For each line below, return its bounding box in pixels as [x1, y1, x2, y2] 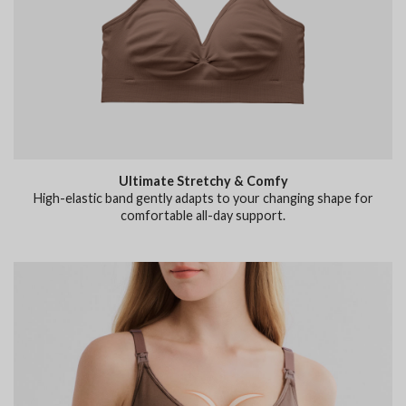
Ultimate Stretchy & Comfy [118, 172, 288, 188]
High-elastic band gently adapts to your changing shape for [33, 189, 373, 206]
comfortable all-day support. [121, 207, 285, 223]
